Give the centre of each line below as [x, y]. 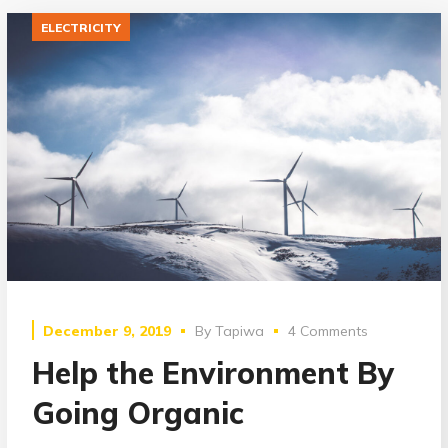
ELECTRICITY [81, 27]
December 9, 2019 [107, 330]
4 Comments [328, 330]
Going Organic [138, 412]
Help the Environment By [214, 372]
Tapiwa [240, 330]
